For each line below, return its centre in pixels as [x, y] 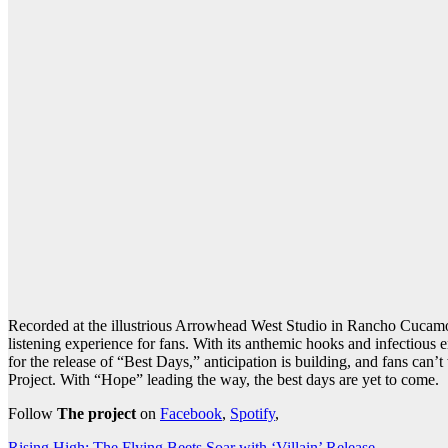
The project [96, 414]
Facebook [191, 414]
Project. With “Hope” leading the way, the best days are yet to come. [223, 380]
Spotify [252, 414]
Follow [32, 414]
